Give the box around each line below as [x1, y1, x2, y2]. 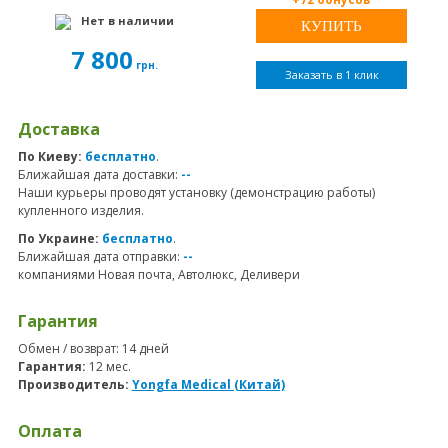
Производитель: [17, 375, 129, 393]
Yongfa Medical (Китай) [131, 375, 285, 393]
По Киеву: [17, 147, 85, 165]
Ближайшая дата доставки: [17, 165, 181, 183]
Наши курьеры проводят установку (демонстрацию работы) [17, 183, 375, 201]
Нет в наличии [80, 13, 174, 28]
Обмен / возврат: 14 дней [17, 339, 169, 357]
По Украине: [17, 229, 102, 247]
